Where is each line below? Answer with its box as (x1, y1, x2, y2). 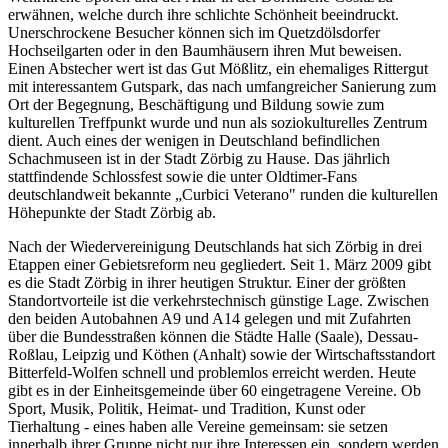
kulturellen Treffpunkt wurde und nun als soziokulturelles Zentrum (8, 114, 427, 131)
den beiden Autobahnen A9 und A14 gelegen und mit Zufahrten (8, 310, 411, 327)
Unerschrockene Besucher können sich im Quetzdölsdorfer (8, 24, 380, 41)
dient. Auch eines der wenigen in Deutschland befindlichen (8, 132, 380, 149)
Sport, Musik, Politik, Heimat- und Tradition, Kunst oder (8, 400, 365, 417)
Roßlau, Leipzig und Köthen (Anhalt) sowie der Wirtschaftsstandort (8, 346, 435, 363)
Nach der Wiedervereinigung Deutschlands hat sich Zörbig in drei (8, 238, 422, 255)
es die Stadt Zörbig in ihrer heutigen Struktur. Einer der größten (8, 274, 406, 291)
